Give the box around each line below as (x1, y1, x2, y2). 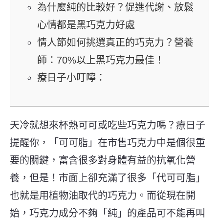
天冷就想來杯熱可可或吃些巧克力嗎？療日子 (10, 119, 205, 131)
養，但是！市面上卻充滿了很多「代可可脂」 (10, 172, 205, 183)
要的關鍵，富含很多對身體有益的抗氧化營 (10, 154, 196, 166)
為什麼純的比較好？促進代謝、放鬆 (37, 1, 194, 13)
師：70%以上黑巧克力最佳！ (37, 54, 164, 66)
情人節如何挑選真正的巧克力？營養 (37, 37, 194, 48)
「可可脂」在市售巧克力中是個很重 (49, 137, 205, 148)
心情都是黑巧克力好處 (37, 19, 135, 30)
